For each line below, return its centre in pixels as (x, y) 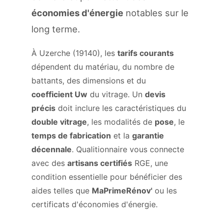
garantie (148, 136)
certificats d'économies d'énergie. (95, 204)
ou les (165, 191)
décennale (52, 149)
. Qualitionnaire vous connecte (128, 149)
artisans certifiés (100, 163)
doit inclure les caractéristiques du (121, 108)
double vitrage (59, 122)
